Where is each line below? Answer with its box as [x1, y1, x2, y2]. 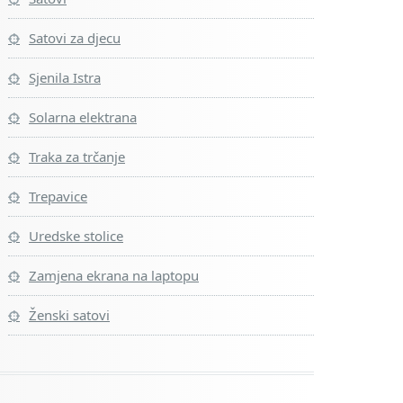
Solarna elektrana [29, 108, 137, 126]
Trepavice [29, 187, 87, 205]
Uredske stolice [29, 227, 123, 245]
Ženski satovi [29, 306, 110, 324]
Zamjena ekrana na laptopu [29, 266, 199, 284]
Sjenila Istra [29, 68, 101, 86]
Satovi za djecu [29, 29, 121, 47]
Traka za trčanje [29, 148, 125, 166]
